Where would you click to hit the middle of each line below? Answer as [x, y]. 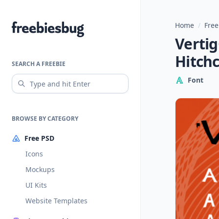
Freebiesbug [34, 27]
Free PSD [39, 138]
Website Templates [56, 201]
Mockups [40, 169]
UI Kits [36, 185]
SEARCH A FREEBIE [39, 64]
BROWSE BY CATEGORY [45, 119]
